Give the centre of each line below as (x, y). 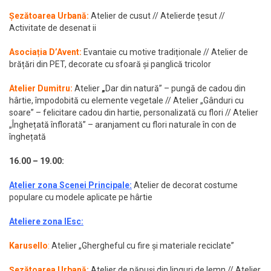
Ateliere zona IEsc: (46, 222)
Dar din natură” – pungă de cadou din (175, 89)
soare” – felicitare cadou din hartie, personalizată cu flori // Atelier (134, 113)
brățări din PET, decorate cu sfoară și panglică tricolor (110, 64)
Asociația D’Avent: (46, 52)
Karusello (28, 246)
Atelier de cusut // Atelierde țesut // (157, 16)
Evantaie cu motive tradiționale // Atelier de (166, 52)
